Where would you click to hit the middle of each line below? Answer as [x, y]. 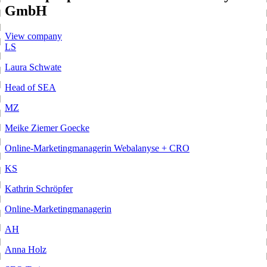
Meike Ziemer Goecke [47, 128]
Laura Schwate [33, 67]
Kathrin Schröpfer [39, 189]
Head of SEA [30, 88]
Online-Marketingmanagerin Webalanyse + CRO [97, 148]
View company [33, 36]
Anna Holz [26, 250]
